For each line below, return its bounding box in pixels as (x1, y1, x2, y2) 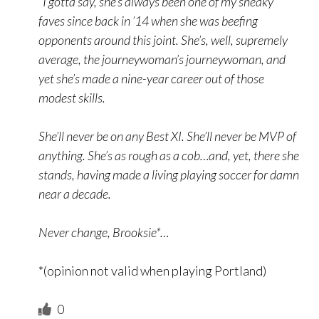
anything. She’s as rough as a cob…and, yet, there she (38, 147, 299, 164)
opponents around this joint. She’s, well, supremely (38, 32, 288, 48)
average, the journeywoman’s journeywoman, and (38, 51, 286, 68)
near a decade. (38, 186, 111, 202)
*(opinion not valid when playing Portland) (38, 263, 266, 279)
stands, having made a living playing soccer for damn (38, 167, 299, 183)
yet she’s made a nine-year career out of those (38, 70, 264, 87)
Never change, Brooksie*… (38, 224, 169, 241)
